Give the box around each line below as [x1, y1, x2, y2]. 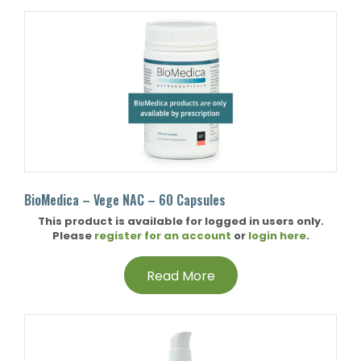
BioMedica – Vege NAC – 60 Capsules [24, 190, 226, 210]
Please [52, 228, 94, 243]
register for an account [93, 228, 231, 243]
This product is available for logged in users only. [37, 214, 324, 229]
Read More [146, 267, 215, 285]
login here [247, 228, 306, 243]
